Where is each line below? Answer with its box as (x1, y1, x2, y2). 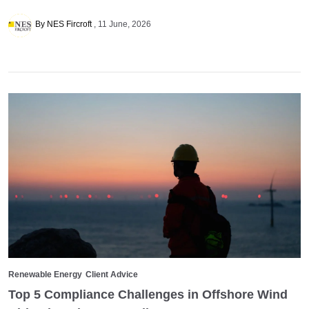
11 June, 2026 (97, 19, 151, 30)
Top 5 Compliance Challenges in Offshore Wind (8, 287, 288, 301)
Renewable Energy (8, 269, 82, 279)
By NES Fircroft (34, 19, 94, 30)
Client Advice (86, 269, 138, 279)
